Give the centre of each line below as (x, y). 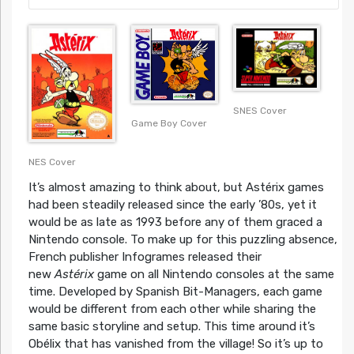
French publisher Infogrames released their (145, 256)
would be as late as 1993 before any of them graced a (175, 222)
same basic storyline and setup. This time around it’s (171, 326)
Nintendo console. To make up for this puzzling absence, (183, 239)
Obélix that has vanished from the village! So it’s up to (175, 343)
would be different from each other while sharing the (172, 309)
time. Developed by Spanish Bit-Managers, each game (175, 291)
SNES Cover (260, 110)
